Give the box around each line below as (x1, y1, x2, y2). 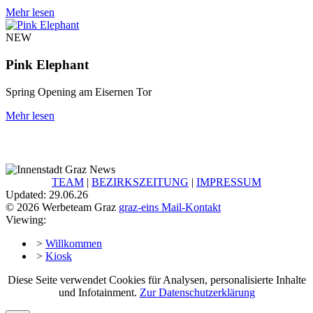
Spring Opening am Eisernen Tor (6, 85, 152, 98)
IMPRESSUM (196, 176, 261, 189)
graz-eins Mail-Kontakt (119, 201, 221, 214)
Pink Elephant (6, 57, 89, 73)
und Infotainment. (58, 286, 140, 299)
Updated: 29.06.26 (6, 189, 88, 201)
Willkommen (45, 238, 102, 250)
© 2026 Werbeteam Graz (6, 201, 119, 214)
